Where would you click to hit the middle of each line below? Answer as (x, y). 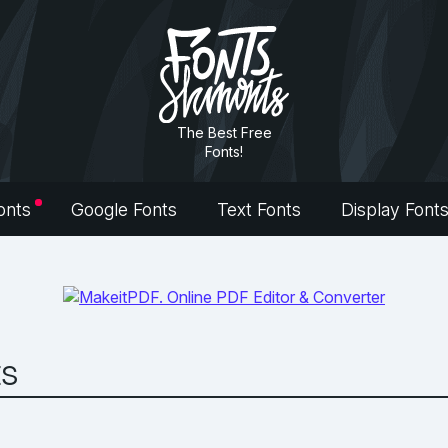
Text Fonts (259, 210)
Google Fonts (124, 210)
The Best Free (224, 132)
